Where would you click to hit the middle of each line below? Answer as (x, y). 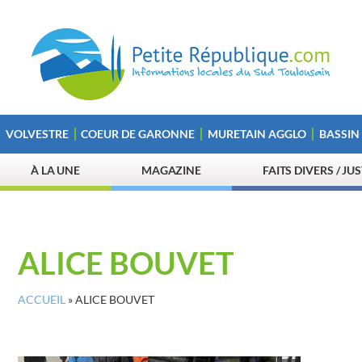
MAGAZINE (171, 170)
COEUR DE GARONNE (138, 134)
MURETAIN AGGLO (257, 134)
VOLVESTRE (37, 134)
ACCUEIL (42, 300)
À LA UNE (55, 170)
